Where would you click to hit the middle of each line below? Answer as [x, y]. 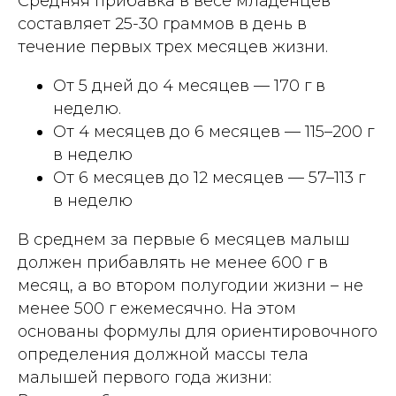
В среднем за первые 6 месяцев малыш [184, 240]
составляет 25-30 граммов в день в [162, 24]
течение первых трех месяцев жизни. [173, 47]
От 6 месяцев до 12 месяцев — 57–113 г [209, 178]
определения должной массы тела [163, 355]
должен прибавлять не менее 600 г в [173, 263]
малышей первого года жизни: [145, 378]
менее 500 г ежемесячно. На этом [157, 309]
